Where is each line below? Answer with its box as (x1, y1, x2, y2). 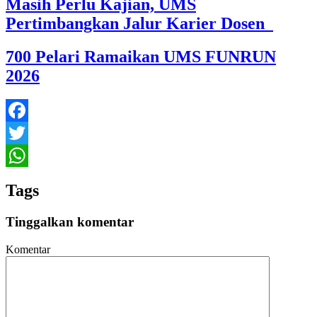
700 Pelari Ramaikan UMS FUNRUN (6, 47, 276, 66)
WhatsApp (6, 172, 54, 185)
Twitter (6, 149, 38, 162)
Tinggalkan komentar (6, 214, 134, 230)
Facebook (6, 127, 50, 139)
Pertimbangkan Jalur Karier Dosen (6, 13, 273, 33)
